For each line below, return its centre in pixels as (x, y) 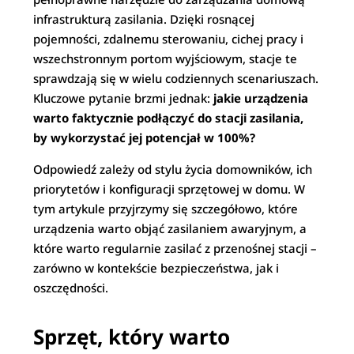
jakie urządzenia (261, 98)
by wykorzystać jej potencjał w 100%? (145, 137)
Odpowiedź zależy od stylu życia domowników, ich (173, 169)
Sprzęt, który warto (132, 337)
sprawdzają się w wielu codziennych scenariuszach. (176, 78)
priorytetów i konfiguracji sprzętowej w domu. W (169, 189)
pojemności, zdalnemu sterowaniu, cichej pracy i (169, 39)
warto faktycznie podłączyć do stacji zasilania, (169, 118)
